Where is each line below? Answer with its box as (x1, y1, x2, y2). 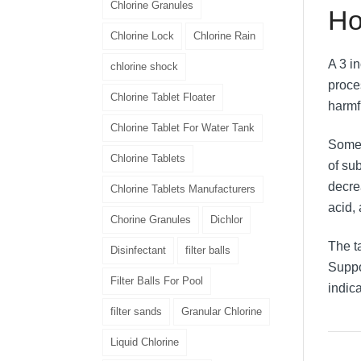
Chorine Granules (110, 213, 191, 226)
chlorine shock (110, 60, 178, 73)
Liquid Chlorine (110, 335, 179, 348)
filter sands (110, 305, 162, 317)
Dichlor (210, 213, 243, 226)
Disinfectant (110, 243, 166, 256)
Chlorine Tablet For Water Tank (110, 121, 255, 134)
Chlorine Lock (110, 29, 174, 42)
